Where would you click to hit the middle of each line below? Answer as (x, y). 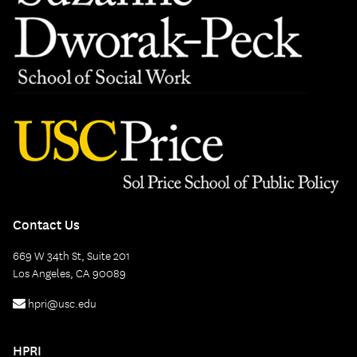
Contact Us (46, 224)
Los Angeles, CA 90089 (69, 274)
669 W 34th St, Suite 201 (71, 256)
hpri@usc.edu (61, 304)
